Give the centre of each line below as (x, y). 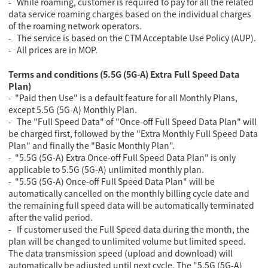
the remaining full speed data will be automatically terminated (132, 205)
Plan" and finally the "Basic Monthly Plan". (92, 145)
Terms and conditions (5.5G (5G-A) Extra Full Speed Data (124, 74)
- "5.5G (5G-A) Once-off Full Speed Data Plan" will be (112, 181)
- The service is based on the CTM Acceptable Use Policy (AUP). (133, 37)
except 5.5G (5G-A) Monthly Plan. (73, 109)
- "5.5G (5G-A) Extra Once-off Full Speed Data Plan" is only (122, 157)
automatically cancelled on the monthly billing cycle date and (129, 193)
